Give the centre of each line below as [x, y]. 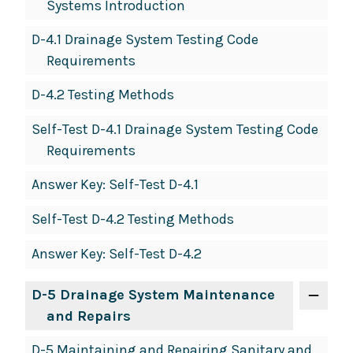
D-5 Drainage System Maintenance [153, 295]
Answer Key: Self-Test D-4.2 [117, 254]
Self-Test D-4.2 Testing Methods [133, 219]
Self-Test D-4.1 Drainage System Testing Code [175, 130]
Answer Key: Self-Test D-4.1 [115, 185]
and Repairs [88, 316]
